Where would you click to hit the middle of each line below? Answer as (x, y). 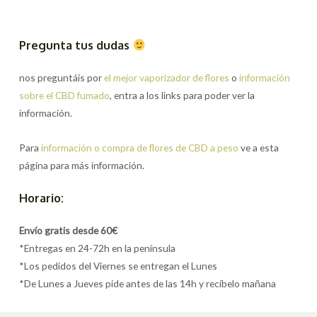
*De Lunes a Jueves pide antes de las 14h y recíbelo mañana (148, 284)
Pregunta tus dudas (76, 45)
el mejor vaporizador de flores (167, 78)
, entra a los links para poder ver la (183, 96)
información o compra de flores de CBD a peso (140, 148)
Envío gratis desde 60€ (69, 231)
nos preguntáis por (62, 78)
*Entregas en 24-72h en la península (98, 248)
